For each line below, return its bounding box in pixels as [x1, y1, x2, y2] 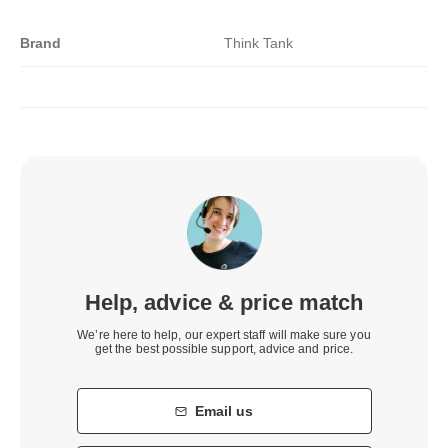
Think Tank [224, 34, 293, 51]
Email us [195, 403, 253, 420]
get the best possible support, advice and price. [95, 342, 353, 357]
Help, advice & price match [84, 290, 364, 316]
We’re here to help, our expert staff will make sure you [77, 328, 371, 343]
